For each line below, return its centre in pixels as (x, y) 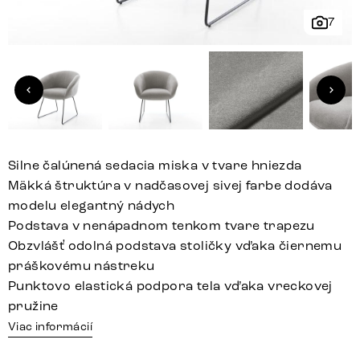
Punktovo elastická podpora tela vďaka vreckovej (170, 286)
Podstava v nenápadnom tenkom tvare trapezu (162, 226)
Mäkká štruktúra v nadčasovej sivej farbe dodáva (170, 186)
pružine (33, 306)
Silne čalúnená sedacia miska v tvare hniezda (155, 166)
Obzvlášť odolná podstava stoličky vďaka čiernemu (175, 246)
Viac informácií (50, 327)
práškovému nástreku (82, 266)
